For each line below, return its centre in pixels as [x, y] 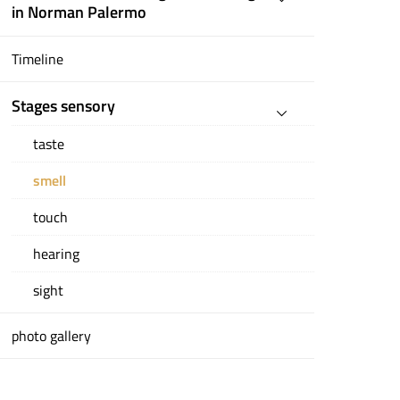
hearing [57, 254]
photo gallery [52, 336]
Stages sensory [64, 106]
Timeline [38, 59]
